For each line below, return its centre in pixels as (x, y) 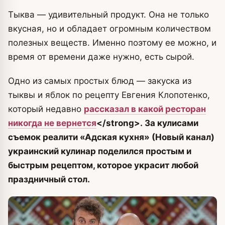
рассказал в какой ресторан (145, 109)
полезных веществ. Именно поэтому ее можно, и (112, 42)
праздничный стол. (49, 179)
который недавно (46, 109)
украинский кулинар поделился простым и (100, 151)
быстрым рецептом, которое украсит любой (103, 165)
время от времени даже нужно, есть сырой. (101, 57)
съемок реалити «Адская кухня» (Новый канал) (111, 137)
